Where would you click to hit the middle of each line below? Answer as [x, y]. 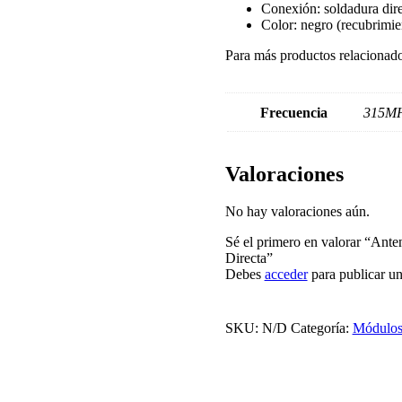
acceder [286, 275]
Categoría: [321, 328]
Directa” [249, 258]
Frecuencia [294, 112]
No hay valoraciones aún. [297, 212]
